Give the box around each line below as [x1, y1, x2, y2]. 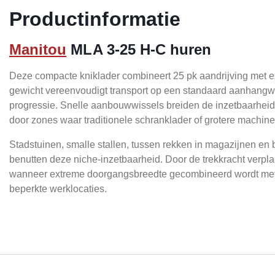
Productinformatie [9, 8, 180, 31]
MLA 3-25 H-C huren [66, 41, 212, 58]
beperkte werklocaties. [9, 184, 107, 195]
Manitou [9, 41, 67, 58]
